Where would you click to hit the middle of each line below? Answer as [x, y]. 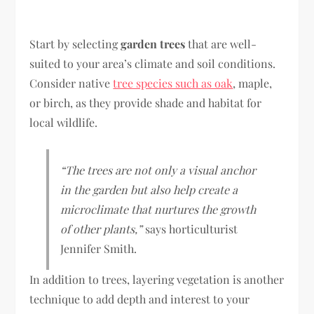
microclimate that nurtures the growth [158, 210]
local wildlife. [64, 123]
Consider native [71, 83]
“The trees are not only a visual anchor [158, 170]
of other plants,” [102, 229]
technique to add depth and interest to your [140, 299]
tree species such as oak [173, 83]
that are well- [221, 44]
